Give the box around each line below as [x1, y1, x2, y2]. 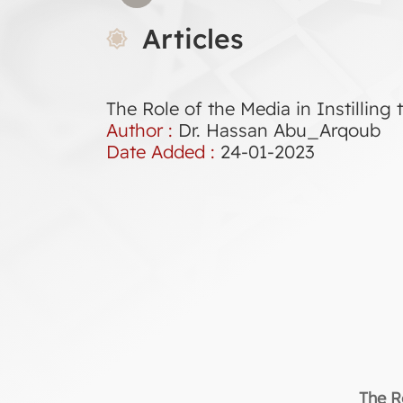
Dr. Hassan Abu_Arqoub [178, 119, 381, 141]
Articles [142, 22, 244, 56]
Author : [106, 119, 178, 141]
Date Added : [106, 140, 220, 163]
